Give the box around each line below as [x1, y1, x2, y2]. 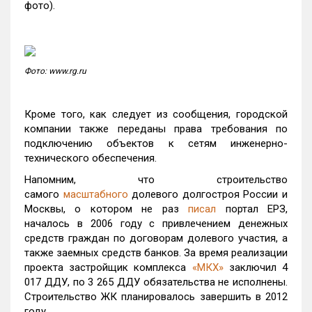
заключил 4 [228, 261, 288, 274]
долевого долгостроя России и [132, 188, 288, 201]
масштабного [63, 188, 128, 201]
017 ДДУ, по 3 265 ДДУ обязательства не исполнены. [24, 276, 288, 288]
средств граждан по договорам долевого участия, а [24, 232, 288, 244]
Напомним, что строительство [24, 173, 288, 186]
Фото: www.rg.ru [24, 66, 86, 76]
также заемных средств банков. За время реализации [24, 247, 288, 259]
